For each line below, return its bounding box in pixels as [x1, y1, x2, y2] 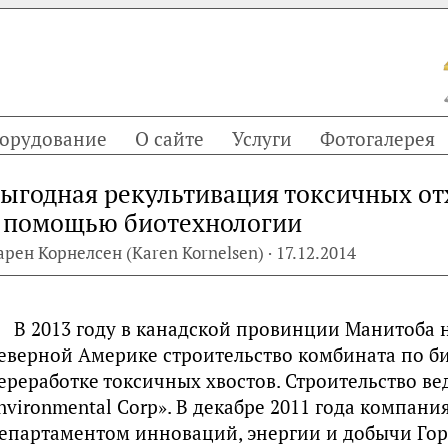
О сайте [135, 126, 204, 151]
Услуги [232, 126, 292, 151]
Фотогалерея [320, 126, 435, 151]
